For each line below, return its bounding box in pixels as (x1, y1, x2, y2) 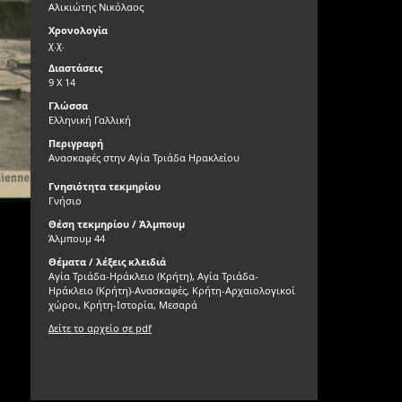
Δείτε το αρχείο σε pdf (48, 321, 152, 335)
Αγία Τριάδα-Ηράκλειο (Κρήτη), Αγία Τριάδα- (48, 269, 258, 283)
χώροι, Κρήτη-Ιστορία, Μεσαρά (48, 298, 197, 311)
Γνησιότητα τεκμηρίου (48, 179, 161, 193)
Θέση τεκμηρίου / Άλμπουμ (48, 217, 185, 231)
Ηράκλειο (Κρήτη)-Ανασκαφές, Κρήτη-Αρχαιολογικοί (48, 284, 295, 297)
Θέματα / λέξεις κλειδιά (48, 255, 166, 268)
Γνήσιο (48, 194, 82, 207)
